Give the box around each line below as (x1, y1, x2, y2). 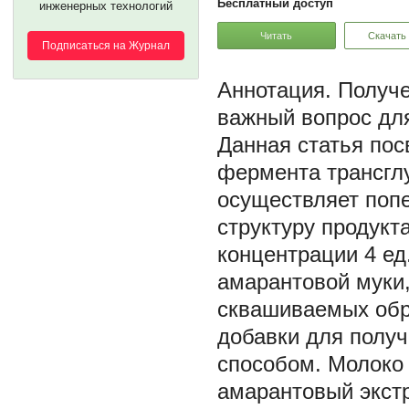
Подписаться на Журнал (42, 39, 170, 52)
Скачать (368, 29, 406, 41)
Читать (260, 29, 293, 41)
